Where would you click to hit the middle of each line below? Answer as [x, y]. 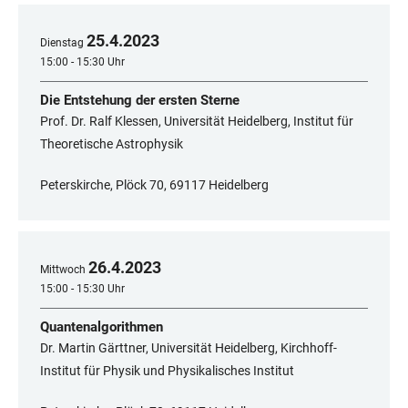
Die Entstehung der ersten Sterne [140, 101]
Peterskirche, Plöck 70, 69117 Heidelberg [154, 185]
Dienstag [62, 43]
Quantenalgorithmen [102, 327]
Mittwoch [63, 270]
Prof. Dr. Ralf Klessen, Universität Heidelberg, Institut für [197, 122]
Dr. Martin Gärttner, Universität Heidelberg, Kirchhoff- [189, 348]
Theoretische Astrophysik [112, 144]
